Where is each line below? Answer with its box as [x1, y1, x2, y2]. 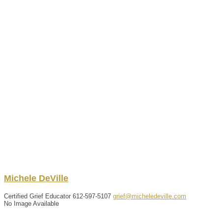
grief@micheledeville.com [113, 192, 186, 200]
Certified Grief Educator [4, 192, 71, 200]
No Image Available [4, 199, 59, 207]
